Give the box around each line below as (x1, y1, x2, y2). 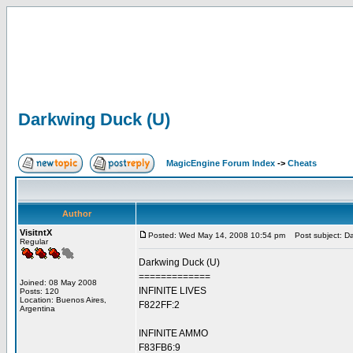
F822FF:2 (139, 299, 180, 310)
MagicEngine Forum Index (166, 158, 275, 168)
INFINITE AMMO (139, 328, 208, 339)
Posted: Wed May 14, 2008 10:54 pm (148, 231, 285, 240)
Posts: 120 (20, 287, 59, 295)
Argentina (20, 304, 55, 313)
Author (62, 209, 91, 218)
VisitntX (20, 228, 52, 237)
